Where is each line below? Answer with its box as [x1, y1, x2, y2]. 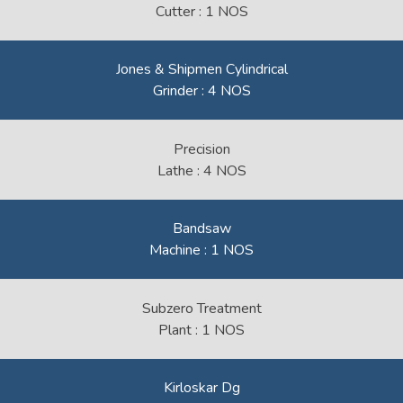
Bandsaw [172, 219, 231, 238]
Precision [173, 139, 230, 159]
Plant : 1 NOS [158, 320, 245, 340]
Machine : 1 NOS [149, 240, 254, 260]
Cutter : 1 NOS [155, 2, 248, 22]
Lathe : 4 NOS [157, 161, 246, 181]
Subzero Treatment [141, 299, 262, 318]
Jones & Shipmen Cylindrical [115, 59, 288, 79]
